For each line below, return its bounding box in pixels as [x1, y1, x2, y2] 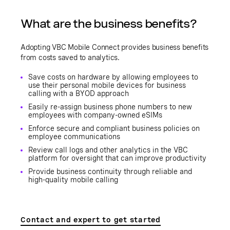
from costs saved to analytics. [21, 53, 120, 62]
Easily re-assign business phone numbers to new [28, 103, 192, 111]
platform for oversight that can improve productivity [28, 154, 206, 162]
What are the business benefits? [21, 16, 197, 31]
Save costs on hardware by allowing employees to [28, 73, 198, 81]
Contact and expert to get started [21, 216, 161, 224]
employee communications [28, 132, 120, 141]
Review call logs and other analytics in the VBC [28, 146, 188, 154]
